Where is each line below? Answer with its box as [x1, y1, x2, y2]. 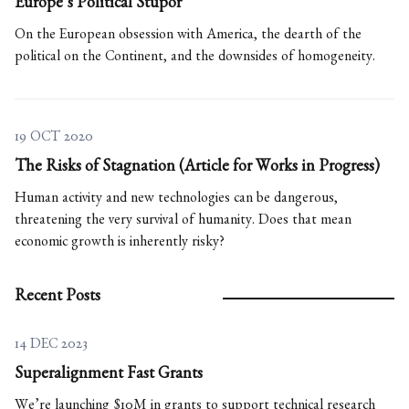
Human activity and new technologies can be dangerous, [15, 193, 338, 208]
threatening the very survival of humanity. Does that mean [15, 215, 351, 230]
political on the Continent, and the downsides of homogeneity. [15, 51, 375, 67]
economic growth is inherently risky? [15, 236, 225, 252]
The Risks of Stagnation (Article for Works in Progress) [15, 161, 380, 178]
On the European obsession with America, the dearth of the [15, 29, 362, 45]
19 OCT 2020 [15, 131, 93, 147]
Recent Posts [15, 290, 100, 308]
